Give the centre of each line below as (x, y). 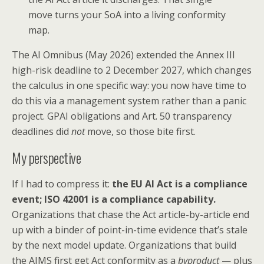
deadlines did (42, 131)
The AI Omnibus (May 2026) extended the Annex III (123, 55)
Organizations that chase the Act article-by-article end (131, 214)
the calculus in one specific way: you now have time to (129, 85)
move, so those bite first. (140, 131)
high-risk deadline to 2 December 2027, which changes (132, 70)
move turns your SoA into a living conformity (127, 14)
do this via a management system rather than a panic (129, 100)
